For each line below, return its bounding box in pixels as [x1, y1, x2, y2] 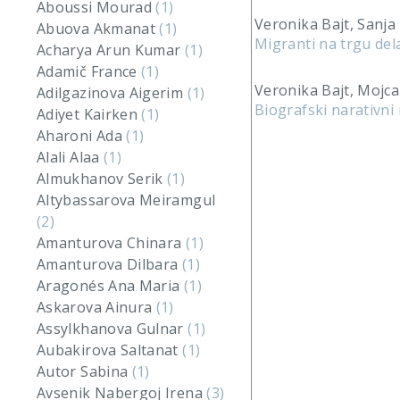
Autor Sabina [37, 362, 132, 381]
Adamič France [37, 62, 142, 81]
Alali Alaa [37, 147, 104, 167]
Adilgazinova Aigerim [37, 83, 187, 103]
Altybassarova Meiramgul [37, 190, 216, 210]
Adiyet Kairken [37, 104, 142, 124]
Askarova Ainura [37, 297, 156, 317]
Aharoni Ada [37, 126, 127, 146]
